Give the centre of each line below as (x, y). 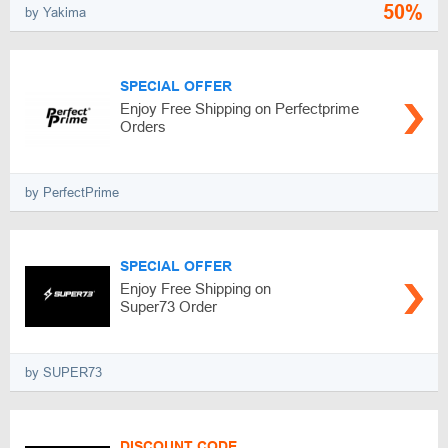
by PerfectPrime (72, 192)
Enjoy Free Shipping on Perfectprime (239, 108)
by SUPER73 (63, 372)
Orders (143, 126)
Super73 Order (168, 306)
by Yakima (55, 12)
